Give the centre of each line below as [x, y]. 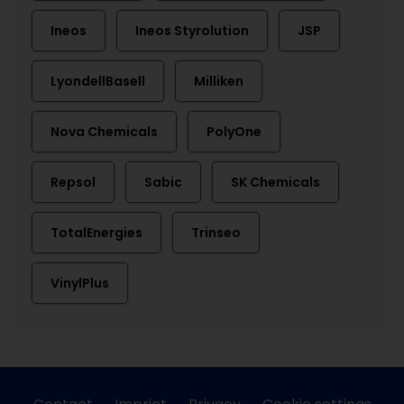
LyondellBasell [98, 81]
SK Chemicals [275, 182]
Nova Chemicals [104, 132]
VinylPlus [80, 283]
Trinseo [216, 233]
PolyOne [234, 132]
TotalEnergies [96, 233]
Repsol [73, 182]
